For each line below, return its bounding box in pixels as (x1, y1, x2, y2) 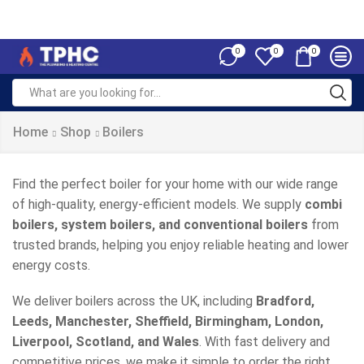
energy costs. (12, 258, 90, 273)
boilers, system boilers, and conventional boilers (12, 217, 308, 232)
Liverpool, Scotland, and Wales (12, 333, 199, 349)
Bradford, (256, 292, 314, 309)
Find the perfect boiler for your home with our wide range (12, 176, 338, 192)
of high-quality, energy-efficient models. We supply (12, 197, 305, 212)
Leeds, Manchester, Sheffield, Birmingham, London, (12, 313, 323, 329)
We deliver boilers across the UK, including (12, 292, 256, 309)
